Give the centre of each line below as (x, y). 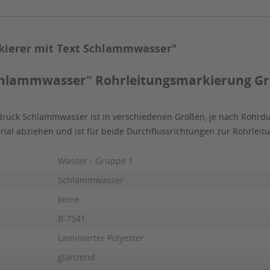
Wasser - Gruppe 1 (96, 161)
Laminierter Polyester (101, 238)
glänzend (77, 257)
